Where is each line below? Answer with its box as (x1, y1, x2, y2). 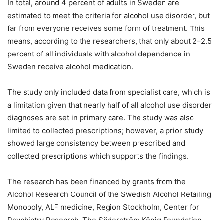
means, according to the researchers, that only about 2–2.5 (7, 36, 212, 46)
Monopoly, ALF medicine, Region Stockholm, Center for (7, 202, 199, 212)
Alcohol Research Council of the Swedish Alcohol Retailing (7, 189, 211, 199)
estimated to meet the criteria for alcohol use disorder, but (7, 10, 210, 20)
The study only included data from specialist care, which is (7, 87, 210, 97)
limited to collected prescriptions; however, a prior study (7, 125, 203, 135)
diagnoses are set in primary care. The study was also (7, 112, 194, 122)
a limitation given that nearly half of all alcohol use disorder (7, 100, 212, 110)
